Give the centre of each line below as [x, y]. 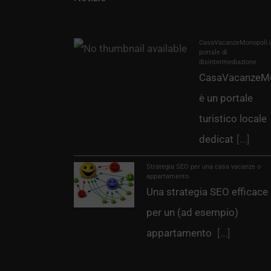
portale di [213, 52]
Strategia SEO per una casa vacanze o [204, 167]
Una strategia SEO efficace [207, 192]
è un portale [226, 98]
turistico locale [233, 119]
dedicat [216, 139]
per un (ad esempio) [192, 212]
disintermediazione [228, 62]
